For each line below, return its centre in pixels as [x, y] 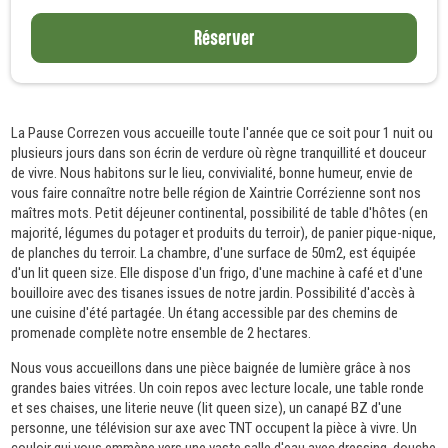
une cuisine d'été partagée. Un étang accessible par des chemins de [205, 312]
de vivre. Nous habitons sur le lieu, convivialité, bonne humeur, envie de [212, 172]
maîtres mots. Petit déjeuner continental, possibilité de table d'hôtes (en [220, 212]
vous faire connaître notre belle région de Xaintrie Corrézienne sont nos [216, 192]
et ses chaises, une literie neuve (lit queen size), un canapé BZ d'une [207, 407]
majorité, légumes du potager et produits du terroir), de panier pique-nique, [224, 232]
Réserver [224, 37]
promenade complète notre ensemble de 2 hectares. [161, 332]
